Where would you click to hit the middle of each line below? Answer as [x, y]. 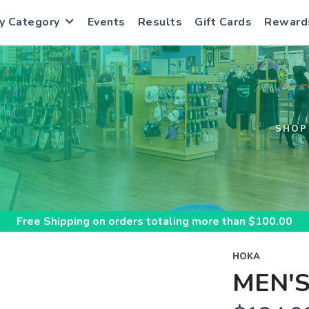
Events [106, 22]
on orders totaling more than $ [172, 221]
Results [160, 22]
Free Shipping [53, 221]
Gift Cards [223, 22]
